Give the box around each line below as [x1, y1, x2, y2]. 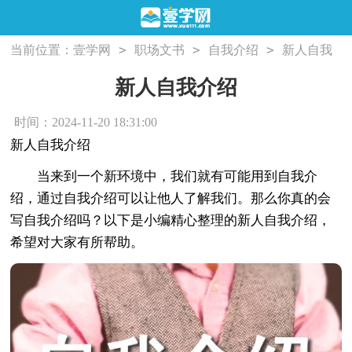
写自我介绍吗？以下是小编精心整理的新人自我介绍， [10, 212, 332, 228]
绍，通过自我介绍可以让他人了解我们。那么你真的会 [10, 190, 332, 206]
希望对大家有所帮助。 [10, 234, 145, 250]
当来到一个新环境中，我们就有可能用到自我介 [10, 168, 318, 184]
